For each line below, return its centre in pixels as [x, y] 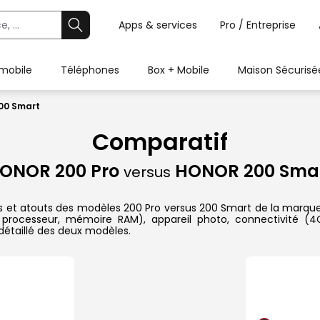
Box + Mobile [179, 70]
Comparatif [160, 142]
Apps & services [158, 25]
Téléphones [90, 70]
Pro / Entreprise [258, 25]
